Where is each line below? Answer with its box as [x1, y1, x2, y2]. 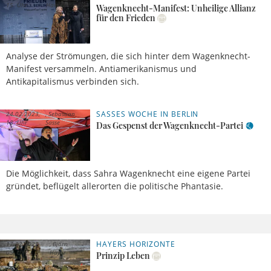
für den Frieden [96, 12, 156, 24]
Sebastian [47, 109, 76, 119]
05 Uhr [6, 248, 27, 257]
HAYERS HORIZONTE [96, 239, 175, 250]
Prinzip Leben [96, 250, 151, 262]
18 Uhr [6, 118, 27, 127]
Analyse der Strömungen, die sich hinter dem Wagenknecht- [6, 50, 250, 62]
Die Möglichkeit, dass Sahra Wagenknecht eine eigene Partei [6, 168, 250, 180]
